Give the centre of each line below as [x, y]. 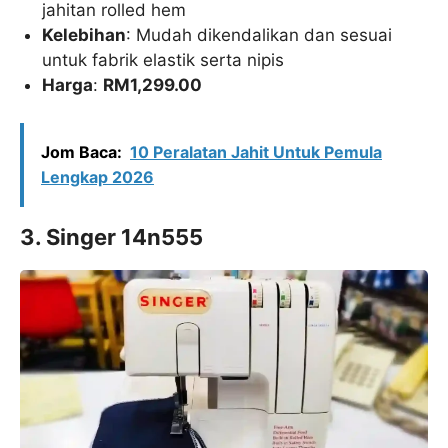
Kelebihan [84, 34]
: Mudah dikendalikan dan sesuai [259, 34]
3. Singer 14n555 [111, 237]
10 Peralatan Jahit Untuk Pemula [256, 152]
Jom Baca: [81, 152]
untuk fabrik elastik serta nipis [163, 59]
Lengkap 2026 [97, 177]
